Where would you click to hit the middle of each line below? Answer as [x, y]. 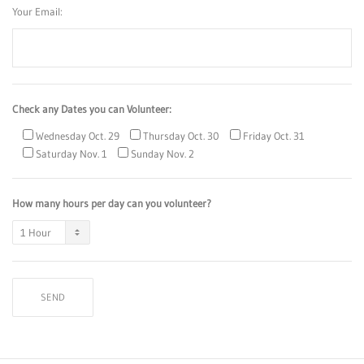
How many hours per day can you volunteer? [112, 204]
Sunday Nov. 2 [162, 154]
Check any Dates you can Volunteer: [92, 109]
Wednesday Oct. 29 [78, 136]
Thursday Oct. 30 [181, 136]
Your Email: [37, 12]
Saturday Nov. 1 [71, 154]
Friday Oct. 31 [274, 136]
